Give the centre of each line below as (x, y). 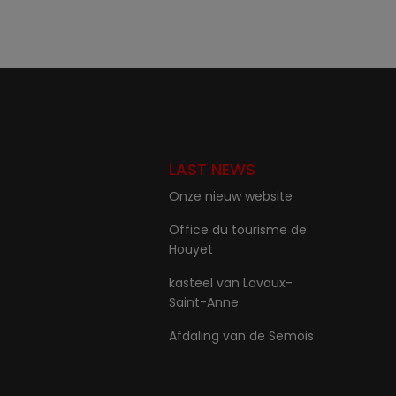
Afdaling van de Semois (241, 336)
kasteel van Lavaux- (231, 283)
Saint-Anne (204, 302)
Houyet (191, 249)
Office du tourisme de (238, 230)
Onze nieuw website (231, 196)
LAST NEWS (212, 169)
